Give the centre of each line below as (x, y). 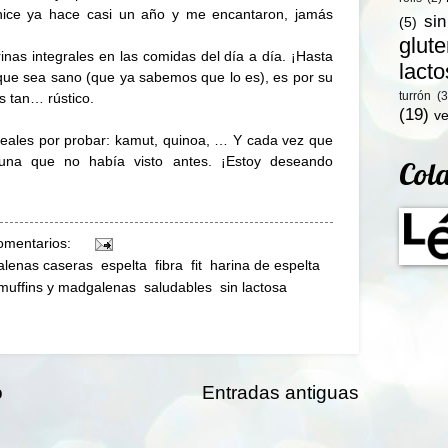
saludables (178, 288)
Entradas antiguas (280, 393)
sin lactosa (253, 288)
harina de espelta (265, 266)
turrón (415, 96)
